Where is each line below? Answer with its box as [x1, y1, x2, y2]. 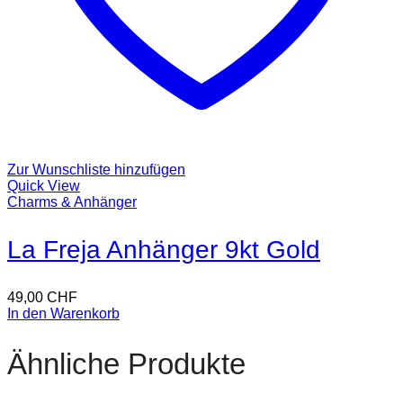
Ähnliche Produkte [7, 346, 246, 381]
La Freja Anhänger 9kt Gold [7, 236, 320, 264]
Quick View [7, 178, 80, 194]
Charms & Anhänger [7, 194, 137, 210]
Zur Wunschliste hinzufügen [7, 162, 185, 178]
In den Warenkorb [7, 306, 120, 322]
